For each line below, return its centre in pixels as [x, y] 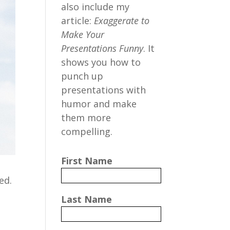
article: [78, 21]
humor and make [99, 104]
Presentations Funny [102, 48]
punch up [82, 76]
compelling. [87, 131]
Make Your [83, 34]
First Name [87, 161]
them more [86, 118]
